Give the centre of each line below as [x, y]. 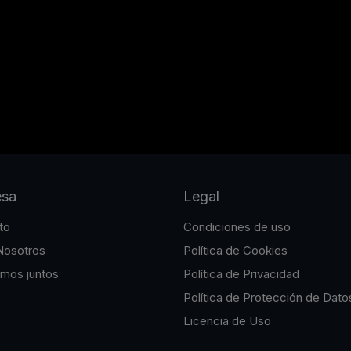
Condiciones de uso [237, 226]
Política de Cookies [235, 250]
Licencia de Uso [227, 320]
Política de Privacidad [241, 273]
